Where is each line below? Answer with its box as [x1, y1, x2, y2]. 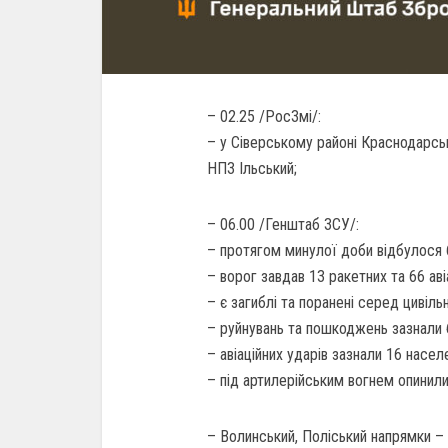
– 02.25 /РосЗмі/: [207, 107, 321, 126]
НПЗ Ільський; [207, 159, 297, 178]
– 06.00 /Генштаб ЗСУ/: [207, 215, 359, 234]
